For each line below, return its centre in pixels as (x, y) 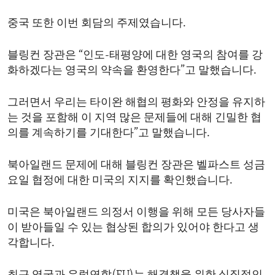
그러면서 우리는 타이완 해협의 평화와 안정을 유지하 (136, 103)
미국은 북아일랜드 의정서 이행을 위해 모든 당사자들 (136, 212)
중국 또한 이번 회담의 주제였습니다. (97, 23)
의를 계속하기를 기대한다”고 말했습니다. (109, 133)
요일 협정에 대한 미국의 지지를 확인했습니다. (120, 180)
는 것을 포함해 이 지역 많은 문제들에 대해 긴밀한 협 (134, 118)
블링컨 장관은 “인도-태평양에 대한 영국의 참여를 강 (135, 55)
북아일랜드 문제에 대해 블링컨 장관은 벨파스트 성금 (136, 165)
